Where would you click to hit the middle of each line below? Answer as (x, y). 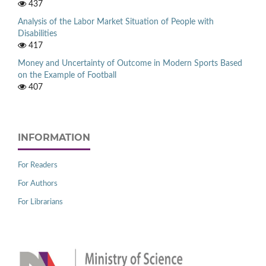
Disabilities (37, 34)
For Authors (38, 183)
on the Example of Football (67, 75)
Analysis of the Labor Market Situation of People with (116, 22)
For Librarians (40, 202)
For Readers (38, 165)
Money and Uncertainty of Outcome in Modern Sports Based (130, 63)
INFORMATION (54, 137)
